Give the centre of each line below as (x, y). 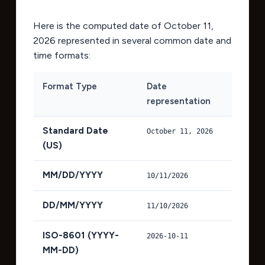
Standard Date (75, 130)
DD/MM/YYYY (72, 205)
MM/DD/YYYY (72, 175)
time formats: (62, 55)
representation (178, 101)
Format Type (70, 86)
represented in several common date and (143, 40)
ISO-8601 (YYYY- (80, 235)
